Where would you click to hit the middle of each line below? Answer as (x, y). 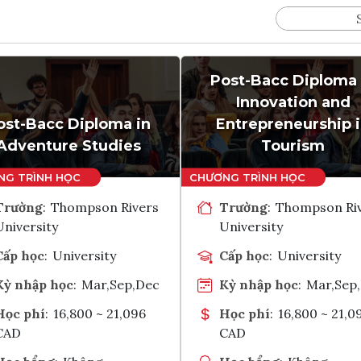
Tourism (293, 145)
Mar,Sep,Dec (121, 284)
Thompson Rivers (105, 207)
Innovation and (293, 102)
